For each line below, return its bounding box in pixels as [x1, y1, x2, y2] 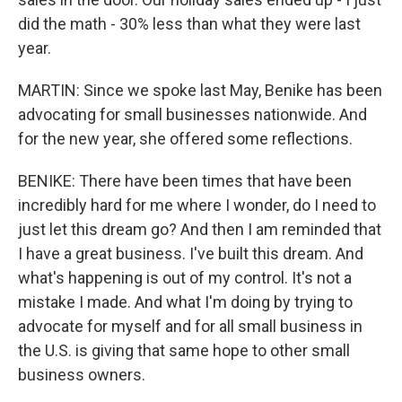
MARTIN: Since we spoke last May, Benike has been [18, 81, 382, 100]
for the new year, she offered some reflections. [18, 129, 353, 148]
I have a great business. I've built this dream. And [18, 244, 363, 263]
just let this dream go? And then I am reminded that [18, 220, 381, 239]
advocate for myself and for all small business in [18, 317, 363, 336]
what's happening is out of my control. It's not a [18, 268, 352, 287]
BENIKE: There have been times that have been [18, 171, 352, 190]
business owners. [18, 365, 145, 384]
